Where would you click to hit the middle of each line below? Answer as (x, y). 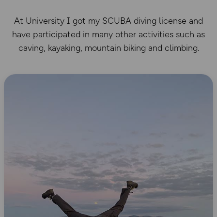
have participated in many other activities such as (108, 34)
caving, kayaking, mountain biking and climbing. (108, 48)
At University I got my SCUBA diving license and (108, 21)
